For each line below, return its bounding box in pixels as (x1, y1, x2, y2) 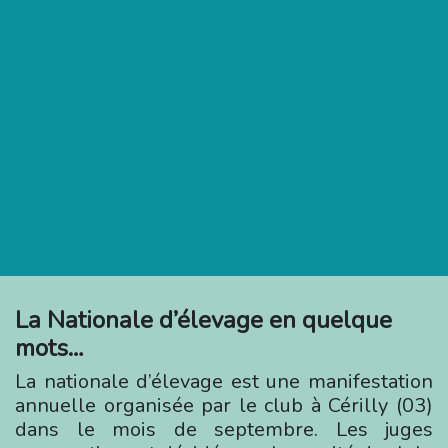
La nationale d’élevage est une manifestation (15, 368, 433, 395)
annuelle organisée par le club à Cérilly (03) (15, 392, 433, 419)
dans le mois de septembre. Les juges (15, 416, 433, 443)
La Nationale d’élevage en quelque (15, 304, 392, 336)
